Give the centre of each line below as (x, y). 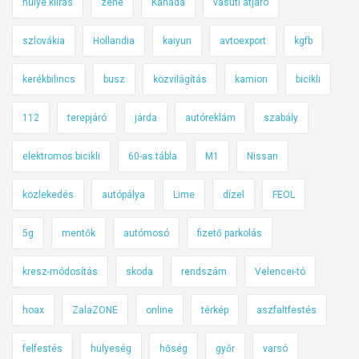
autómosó (146, 233)
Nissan (262, 156)
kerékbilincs (49, 79)
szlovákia (44, 40)
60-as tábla (153, 156)
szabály (281, 117)
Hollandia (114, 40)
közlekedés (48, 194)
